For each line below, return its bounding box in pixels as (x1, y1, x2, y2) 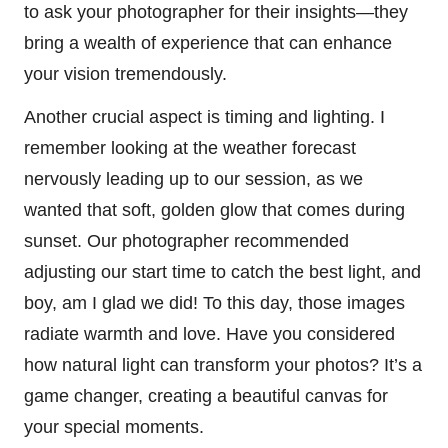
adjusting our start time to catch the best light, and (24, 261, 421, 282)
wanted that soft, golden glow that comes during (24, 199, 405, 220)
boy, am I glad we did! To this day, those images (24, 292, 405, 313)
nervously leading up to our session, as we (24, 168, 363, 189)
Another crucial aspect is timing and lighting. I (24, 106, 385, 127)
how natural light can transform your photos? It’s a (24, 354, 422, 375)
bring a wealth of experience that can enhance (24, 32, 392, 53)
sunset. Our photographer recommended (24, 230, 349, 251)
